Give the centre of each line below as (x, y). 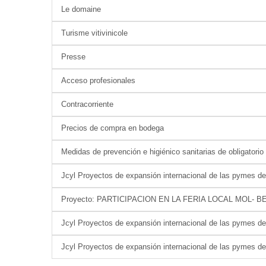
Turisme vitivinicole (94, 33)
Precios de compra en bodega (113, 128)
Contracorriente (87, 104)
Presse (73, 57)
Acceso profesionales (98, 80)
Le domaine (81, 9)
